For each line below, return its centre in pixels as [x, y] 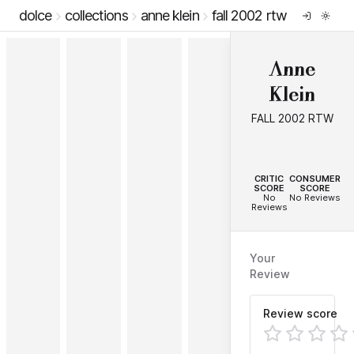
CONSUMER [315, 179]
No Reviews [315, 198]
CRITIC [269, 179]
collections [96, 15]
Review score [300, 313]
